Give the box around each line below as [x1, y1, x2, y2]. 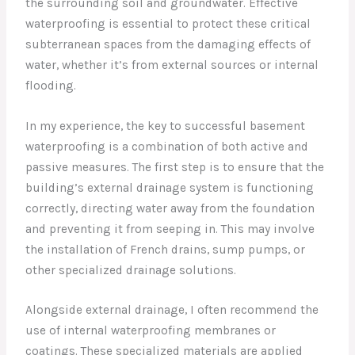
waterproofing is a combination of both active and [25, 139, 309, 154]
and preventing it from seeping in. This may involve [25, 221, 315, 236]
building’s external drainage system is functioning [25, 180, 315, 195]
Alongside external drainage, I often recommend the [25, 303, 319, 318]
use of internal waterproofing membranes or [25, 323, 277, 338]
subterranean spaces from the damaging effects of [25, 36, 311, 52]
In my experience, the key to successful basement [25, 118, 306, 133]
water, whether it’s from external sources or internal [25, 57, 319, 72]
